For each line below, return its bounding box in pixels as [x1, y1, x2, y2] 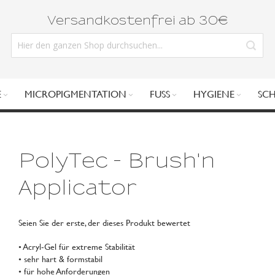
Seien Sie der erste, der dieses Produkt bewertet [18, 216, 190, 229]
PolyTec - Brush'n [18, 151, 215, 171]
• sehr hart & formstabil [18, 252, 103, 265]
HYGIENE [193, 87, 234, 101]
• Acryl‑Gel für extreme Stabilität [18, 240, 135, 253]
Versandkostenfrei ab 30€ [47, 15, 228, 27]
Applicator [18, 178, 137, 198]
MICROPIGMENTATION [24, 87, 126, 101]
